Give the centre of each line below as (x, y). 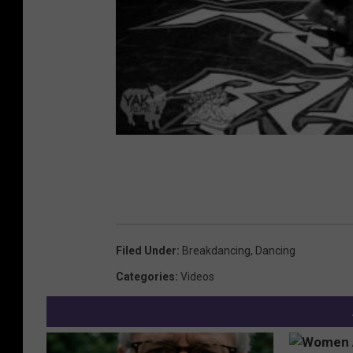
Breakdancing (216, 251)
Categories (145, 277)
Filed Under (146, 251)
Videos (197, 277)
